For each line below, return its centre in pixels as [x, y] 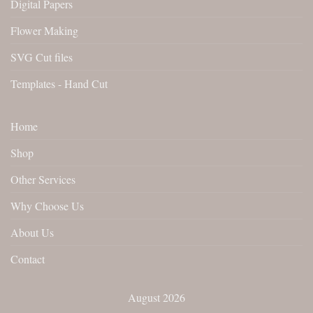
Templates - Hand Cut [59, 83]
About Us [32, 232]
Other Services [43, 179]
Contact [28, 259]
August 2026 [156, 297]
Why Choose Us [47, 205]
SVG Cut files [42, 57]
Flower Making [44, 30]
